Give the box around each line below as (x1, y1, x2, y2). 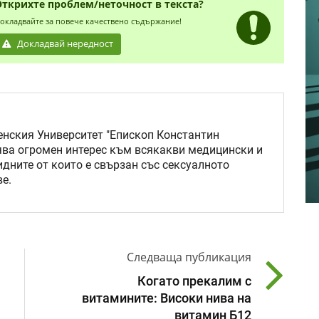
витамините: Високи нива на (82, 291, 251, 306)
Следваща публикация (127, 249, 251, 266)
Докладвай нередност (15, 37, 114, 50)
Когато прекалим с (137, 274, 251, 289)
